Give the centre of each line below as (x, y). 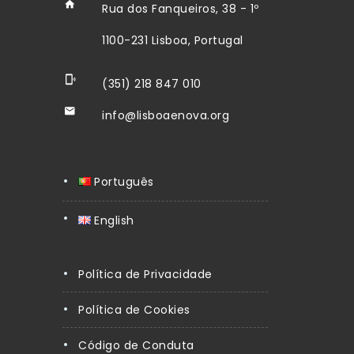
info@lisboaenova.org (166, 116)
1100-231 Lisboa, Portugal (173, 41)
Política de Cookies (134, 310)
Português (124, 182)
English (114, 221)
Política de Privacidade (145, 275)
